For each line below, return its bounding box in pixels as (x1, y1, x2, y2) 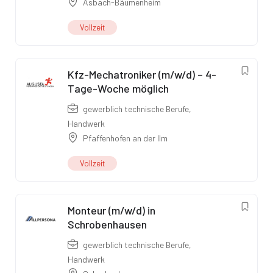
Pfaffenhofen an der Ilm (83, 133, 168, 144)
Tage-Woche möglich (68, 82, 169, 96)
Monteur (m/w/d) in (68, 204, 155, 218)
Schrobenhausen (68, 218, 147, 232)
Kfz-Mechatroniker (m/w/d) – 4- (68, 68, 216, 82)
